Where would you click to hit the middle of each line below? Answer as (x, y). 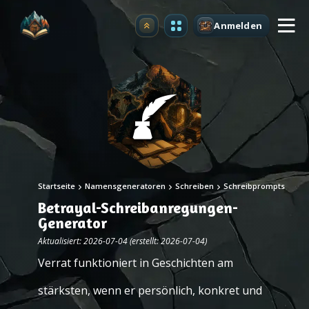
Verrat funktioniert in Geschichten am (136, 263)
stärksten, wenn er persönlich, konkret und (150, 290)
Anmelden (238, 25)
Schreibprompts (254, 186)
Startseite (57, 186)
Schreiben (195, 186)
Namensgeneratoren (125, 186)
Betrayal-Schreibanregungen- (138, 208)
